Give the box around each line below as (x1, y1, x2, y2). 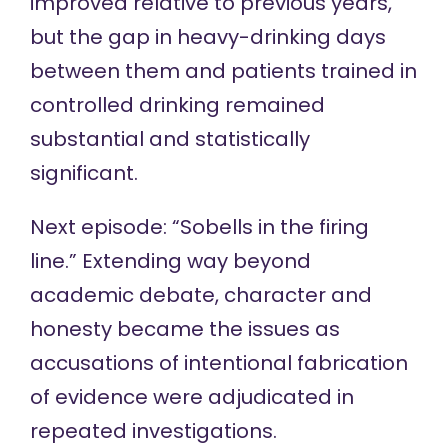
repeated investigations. (29, 417, 277, 446)
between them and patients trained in (29, 57, 417, 86)
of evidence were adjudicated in (29, 383, 354, 412)
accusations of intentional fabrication (29, 349, 408, 378)
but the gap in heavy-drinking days (29, 23, 386, 52)
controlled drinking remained (29, 91, 325, 120)
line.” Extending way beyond (29, 247, 311, 276)
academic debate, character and (29, 281, 372, 310)
